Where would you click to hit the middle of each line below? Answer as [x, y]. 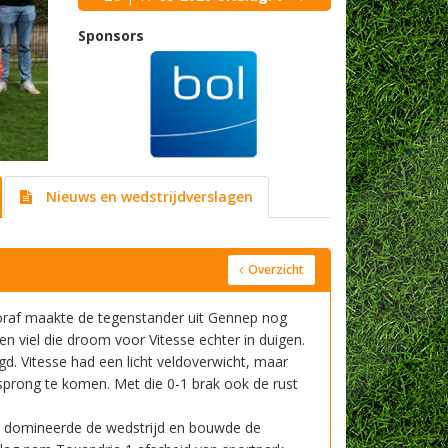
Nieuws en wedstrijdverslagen [147, 196]
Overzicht [276, 269]
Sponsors [111, 35]
